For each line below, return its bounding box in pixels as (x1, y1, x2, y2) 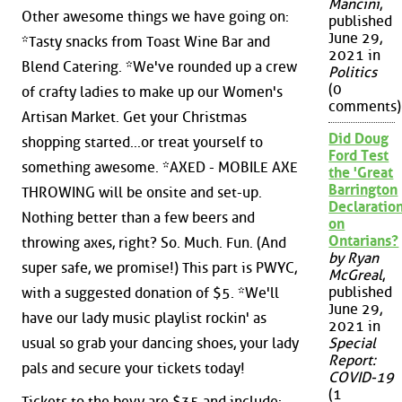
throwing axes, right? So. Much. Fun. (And (22, 233, 286, 251)
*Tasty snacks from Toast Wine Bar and (22, 32, 270, 50)
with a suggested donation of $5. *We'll (22, 284, 279, 301)
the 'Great (328, 164, 394, 182)
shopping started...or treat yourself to (22, 133, 263, 151)
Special (328, 335, 377, 353)
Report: (328, 352, 377, 370)
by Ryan (328, 249, 380, 267)
